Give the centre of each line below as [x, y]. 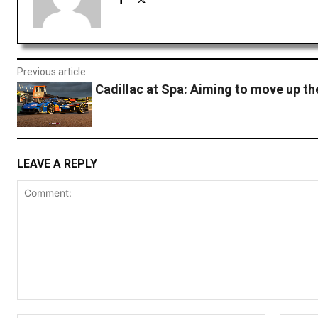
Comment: [40, 306]
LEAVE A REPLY [57, 163]
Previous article [51, 72]
